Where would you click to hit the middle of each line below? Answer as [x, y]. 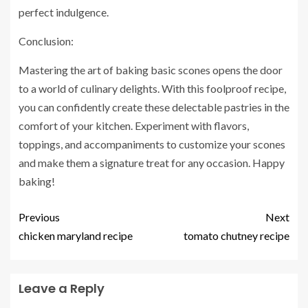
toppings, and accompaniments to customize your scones [152, 144]
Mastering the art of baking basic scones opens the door [151, 69]
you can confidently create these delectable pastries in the [154, 107]
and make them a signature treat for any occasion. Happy [152, 162]
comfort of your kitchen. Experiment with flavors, [134, 125]
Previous [39, 217]
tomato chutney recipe [236, 235]
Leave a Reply [62, 288]
